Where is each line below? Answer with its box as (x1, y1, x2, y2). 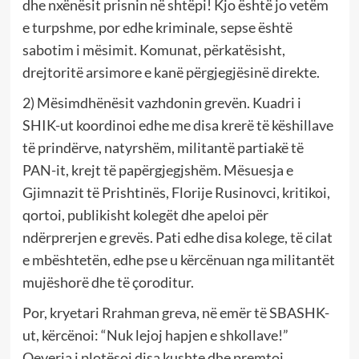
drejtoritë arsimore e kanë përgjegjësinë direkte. (22, 63, 320, 81)
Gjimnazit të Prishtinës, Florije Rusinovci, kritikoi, (22, 183, 330, 201)
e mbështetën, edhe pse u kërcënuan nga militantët (22, 250, 335, 268)
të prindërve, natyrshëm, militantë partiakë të (22, 138, 304, 156)
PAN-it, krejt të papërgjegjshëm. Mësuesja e (22, 160, 293, 179)
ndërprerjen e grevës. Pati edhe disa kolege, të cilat (22, 228, 333, 246)
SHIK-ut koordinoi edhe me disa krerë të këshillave (22, 115, 333, 134)
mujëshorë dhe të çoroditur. (22, 272, 194, 291)
